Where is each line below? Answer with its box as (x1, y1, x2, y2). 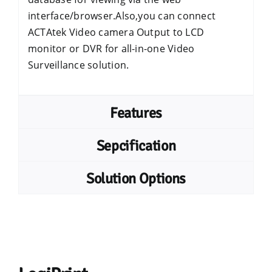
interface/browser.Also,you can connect (27, 9, 216, 22)
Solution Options (86, 169, 186, 188)
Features (109, 104, 163, 122)
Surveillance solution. (27, 58, 129, 72)
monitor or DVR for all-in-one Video (27, 42, 195, 55)
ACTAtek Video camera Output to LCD (27, 25, 205, 39)
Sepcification (96, 137, 176, 155)
